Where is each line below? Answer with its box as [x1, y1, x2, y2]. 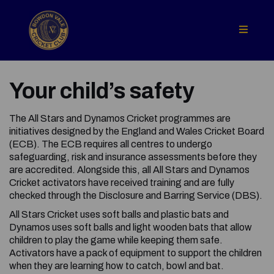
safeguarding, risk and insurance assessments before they [9, 151, 257, 162]
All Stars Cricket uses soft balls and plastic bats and [9, 209, 229, 220]
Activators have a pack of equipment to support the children [9, 247, 262, 258]
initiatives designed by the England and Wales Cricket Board [9, 125, 264, 136]
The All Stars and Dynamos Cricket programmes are [9, 113, 231, 124]
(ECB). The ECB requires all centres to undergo [9, 138, 212, 149]
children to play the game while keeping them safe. [9, 234, 223, 245]
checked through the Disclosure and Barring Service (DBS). [9, 190, 262, 201]
